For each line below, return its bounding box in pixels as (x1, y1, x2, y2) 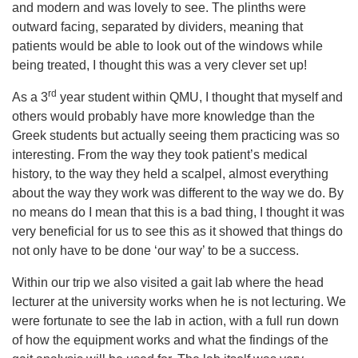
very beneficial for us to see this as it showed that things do (12, 225, 343, 238)
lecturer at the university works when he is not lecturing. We (12, 295, 346, 308)
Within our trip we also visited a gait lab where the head (12, 276, 324, 289)
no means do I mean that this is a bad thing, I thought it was (12, 205, 344, 219)
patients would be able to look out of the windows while (12, 39, 323, 53)
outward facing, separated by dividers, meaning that (12, 20, 303, 34)
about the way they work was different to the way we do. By (12, 186, 344, 200)
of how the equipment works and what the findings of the (12, 333, 328, 347)
